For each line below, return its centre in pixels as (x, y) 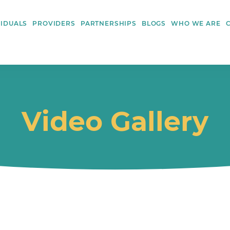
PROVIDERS (54, 23)
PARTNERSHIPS (108, 23)
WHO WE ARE (196, 23)
